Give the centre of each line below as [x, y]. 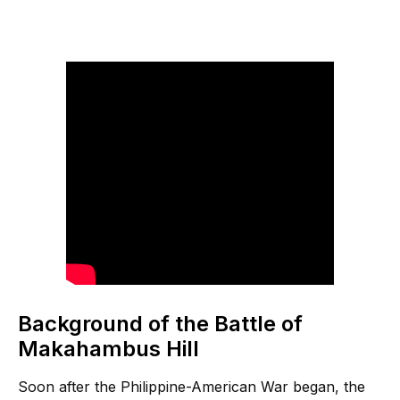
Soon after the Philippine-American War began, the [192, 386]
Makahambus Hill [108, 348]
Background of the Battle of [160, 323]
